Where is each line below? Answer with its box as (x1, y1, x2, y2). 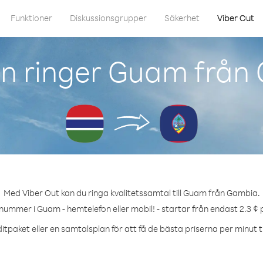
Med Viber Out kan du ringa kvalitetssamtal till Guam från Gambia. (3, 187, 260, 198)
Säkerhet (164, 12, 200, 23)
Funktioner (11, 12, 52, 23)
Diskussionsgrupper (70, 12, 147, 23)
